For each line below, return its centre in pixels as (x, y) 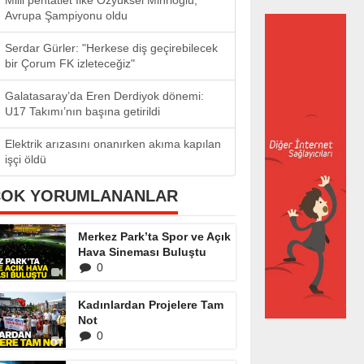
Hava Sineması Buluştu (142, 252)
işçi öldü (26, 159)
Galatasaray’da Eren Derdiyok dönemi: (104, 96)
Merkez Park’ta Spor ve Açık (154, 236)
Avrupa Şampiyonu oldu (66, 15)
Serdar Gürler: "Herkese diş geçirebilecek (111, 48)
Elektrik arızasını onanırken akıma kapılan (113, 144)
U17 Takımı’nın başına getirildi (82, 111)
